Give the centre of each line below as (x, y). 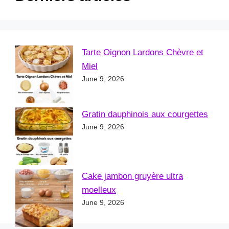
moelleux (99, 190)
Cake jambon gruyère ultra (132, 176)
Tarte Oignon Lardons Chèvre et (143, 53)
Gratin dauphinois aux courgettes (145, 114)
